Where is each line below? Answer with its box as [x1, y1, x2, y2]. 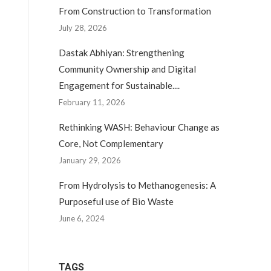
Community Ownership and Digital [59, 64, 196, 74]
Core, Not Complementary [59, 138, 163, 149]
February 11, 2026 [59, 97, 125, 107]
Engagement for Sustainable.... [59, 80, 180, 91]
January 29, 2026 [59, 155, 121, 165]
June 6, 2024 [59, 214, 105, 223]
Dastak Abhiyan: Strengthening [59, 47, 184, 58]
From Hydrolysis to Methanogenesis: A [59, 180, 216, 191]
